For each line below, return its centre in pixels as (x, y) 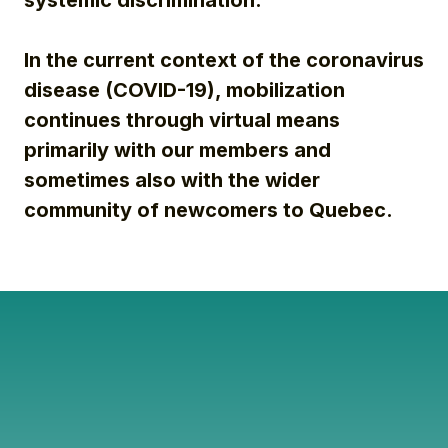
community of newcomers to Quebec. (208, 210)
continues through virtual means (181, 120)
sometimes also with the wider (171, 180)
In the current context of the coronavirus (223, 60)
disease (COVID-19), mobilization (184, 90)
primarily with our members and (177, 150)
